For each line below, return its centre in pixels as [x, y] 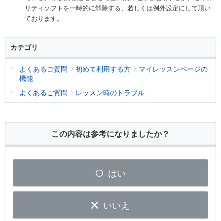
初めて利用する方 [103, 68]
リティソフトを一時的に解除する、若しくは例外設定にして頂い [118, 7]
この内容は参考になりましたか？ [110, 133]
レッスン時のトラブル [110, 92]
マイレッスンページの [173, 68]
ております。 [44, 18]
